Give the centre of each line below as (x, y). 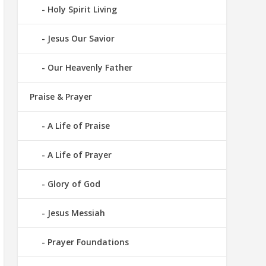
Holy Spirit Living (82, 9)
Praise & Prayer (61, 97)
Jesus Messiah (76, 213)
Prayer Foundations (88, 242)
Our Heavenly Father (90, 68)
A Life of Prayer (79, 155)
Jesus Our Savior (81, 39)
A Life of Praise (78, 126)
